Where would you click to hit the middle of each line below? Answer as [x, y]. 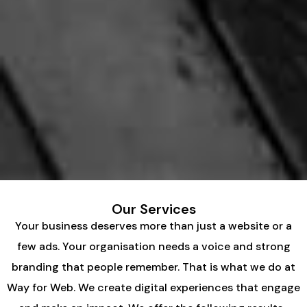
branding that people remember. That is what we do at [153, 267]
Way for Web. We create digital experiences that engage [153, 288]
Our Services [153, 209]
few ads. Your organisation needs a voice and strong [153, 247]
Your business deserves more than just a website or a [153, 226]
